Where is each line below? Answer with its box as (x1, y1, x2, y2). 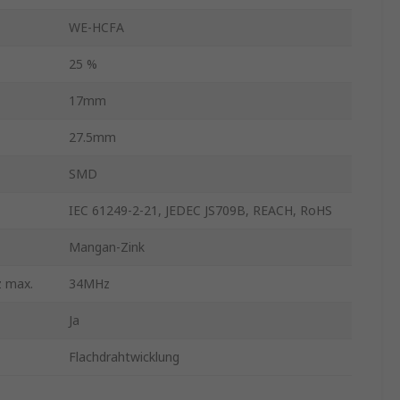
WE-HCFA (69, 19, 124, 37)
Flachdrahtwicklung (69, 348, 179, 366)
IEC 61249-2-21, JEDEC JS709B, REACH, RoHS (69, 202, 332, 220)
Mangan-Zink (69, 238, 145, 256)
